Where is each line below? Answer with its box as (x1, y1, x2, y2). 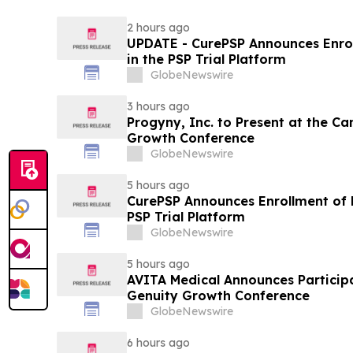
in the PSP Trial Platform (126, 51, 286, 68)
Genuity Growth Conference (126, 288, 310, 304)
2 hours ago (126, 20, 190, 35)
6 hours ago (126, 336, 190, 351)
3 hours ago (126, 99, 190, 114)
